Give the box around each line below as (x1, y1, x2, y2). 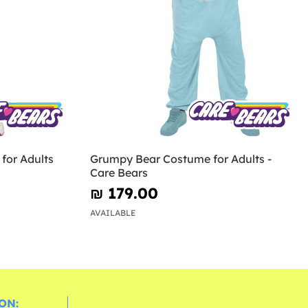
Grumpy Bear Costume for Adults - (90, 151, 272, 166)
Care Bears (90, 165, 148, 179)
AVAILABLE (90, 208, 136, 219)
